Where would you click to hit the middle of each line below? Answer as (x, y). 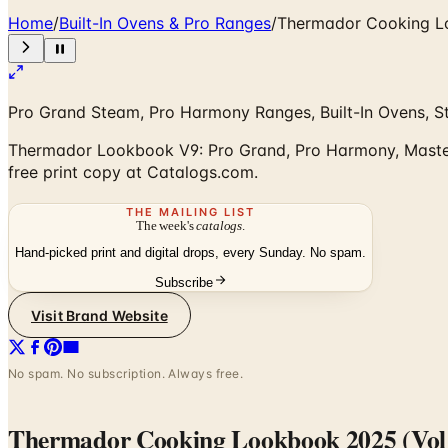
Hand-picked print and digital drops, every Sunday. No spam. (190, 253)
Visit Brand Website (99, 315)
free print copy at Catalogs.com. (133, 171)
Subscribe (183, 283)
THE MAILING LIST (190, 211)
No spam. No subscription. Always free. (126, 374)
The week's (166, 225)
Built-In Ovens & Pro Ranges (165, 22)
